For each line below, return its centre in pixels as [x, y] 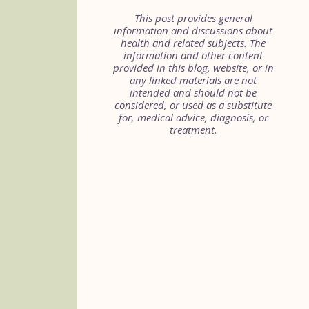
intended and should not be [193, 92]
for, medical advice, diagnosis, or [193, 117]
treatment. [193, 130]
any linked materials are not [193, 80]
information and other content [193, 55]
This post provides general [193, 18]
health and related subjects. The [193, 43]
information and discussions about [193, 30]
